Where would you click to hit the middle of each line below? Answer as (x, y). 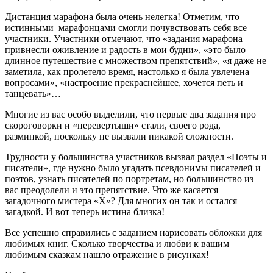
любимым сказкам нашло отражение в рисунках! (107, 255)
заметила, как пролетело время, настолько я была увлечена (127, 72)
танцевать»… (33, 94)
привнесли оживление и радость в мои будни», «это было (125, 50)
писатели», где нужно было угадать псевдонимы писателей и (133, 168)
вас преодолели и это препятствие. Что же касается (112, 190)
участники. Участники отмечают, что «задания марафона (124, 39)
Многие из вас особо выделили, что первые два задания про (130, 115)
